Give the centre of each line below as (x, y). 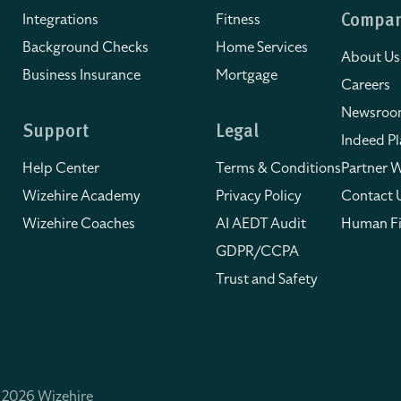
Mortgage (247, 75)
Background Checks (85, 47)
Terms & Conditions (278, 168)
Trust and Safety (267, 279)
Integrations (60, 20)
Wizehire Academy (81, 196)
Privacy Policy (259, 196)
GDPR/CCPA (257, 252)
